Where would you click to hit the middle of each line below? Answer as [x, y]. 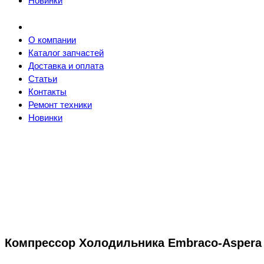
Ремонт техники [60, 105]
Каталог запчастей [66, 53]
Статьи [43, 79]
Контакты [47, 92]
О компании [52, 40]
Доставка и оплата [66, 66]
